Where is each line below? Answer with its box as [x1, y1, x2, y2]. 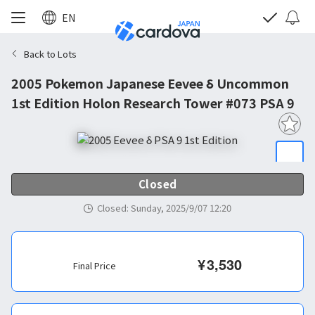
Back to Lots [24, 46, 77, 60]
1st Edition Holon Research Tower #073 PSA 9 [11, 94, 295, 112]
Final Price [73, 259, 116, 272]
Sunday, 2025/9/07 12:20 [131, 201, 231, 214]
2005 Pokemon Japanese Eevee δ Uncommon [11, 74, 289, 92]
